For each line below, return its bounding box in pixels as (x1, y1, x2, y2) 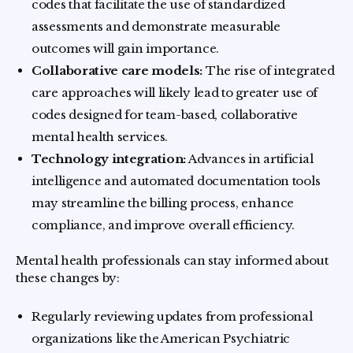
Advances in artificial (186, 151, 314, 166)
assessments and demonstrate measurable (32, 19, 281, 34)
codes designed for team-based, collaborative (32, 107, 298, 122)
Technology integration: (32, 151, 187, 166)
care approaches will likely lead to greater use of (32, 85, 318, 100)
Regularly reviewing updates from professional (32, 309, 313, 324)
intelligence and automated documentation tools (32, 173, 321, 188)
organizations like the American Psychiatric (32, 331, 291, 346)
